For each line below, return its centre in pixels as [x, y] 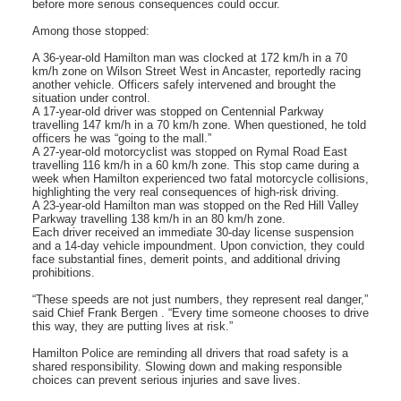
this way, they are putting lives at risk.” [132, 326]
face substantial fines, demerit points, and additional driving [186, 259]
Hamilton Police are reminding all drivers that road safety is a [190, 353]
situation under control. [91, 98]
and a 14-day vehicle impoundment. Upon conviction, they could [198, 245]
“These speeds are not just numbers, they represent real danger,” [200, 299]
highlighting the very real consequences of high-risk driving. [186, 192]
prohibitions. [64, 272]
